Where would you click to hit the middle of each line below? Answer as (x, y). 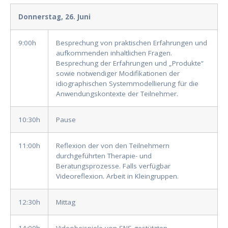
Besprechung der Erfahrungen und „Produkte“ (130, 63)
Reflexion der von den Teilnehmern (113, 146)
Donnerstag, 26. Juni (54, 17)
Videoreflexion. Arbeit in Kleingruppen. (117, 176)
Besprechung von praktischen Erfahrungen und (132, 43)
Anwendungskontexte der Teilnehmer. (117, 94)
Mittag (66, 202)
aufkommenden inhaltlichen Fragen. (114, 53)
